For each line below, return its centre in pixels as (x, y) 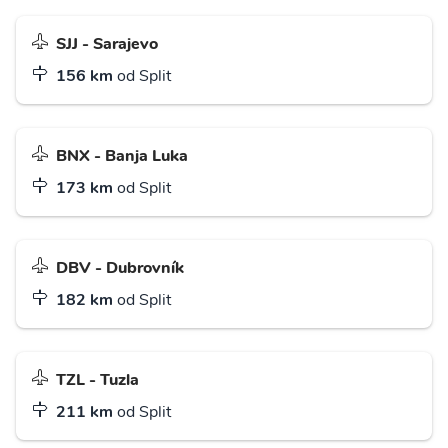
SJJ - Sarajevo (107, 43)
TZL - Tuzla (97, 379)
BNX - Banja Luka (122, 155)
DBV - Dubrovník (120, 267)
